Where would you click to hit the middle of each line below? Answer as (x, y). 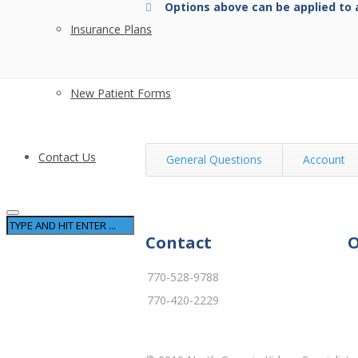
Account (324, 160)
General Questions (214, 160)
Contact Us (67, 157)
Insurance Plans (111, 29)
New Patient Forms (121, 93)
